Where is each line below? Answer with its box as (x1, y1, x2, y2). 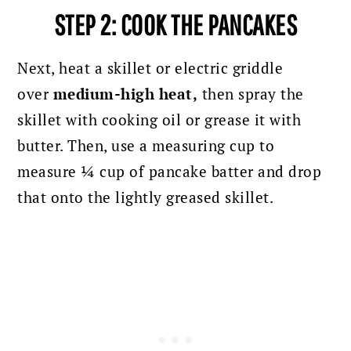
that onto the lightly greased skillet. (17, 188, 274, 208)
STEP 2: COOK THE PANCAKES (53, 9, 298, 42)
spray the (233, 85, 304, 104)
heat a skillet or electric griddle (59, 59, 284, 78)
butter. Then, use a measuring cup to (17, 136, 275, 156)
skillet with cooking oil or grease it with (17, 110, 302, 130)
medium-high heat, (52, 85, 198, 104)
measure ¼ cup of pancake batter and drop (17, 162, 322, 182)
